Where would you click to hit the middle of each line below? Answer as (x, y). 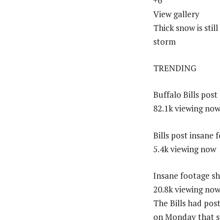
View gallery (176, 14)
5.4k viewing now (185, 149)
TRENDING (175, 68)
